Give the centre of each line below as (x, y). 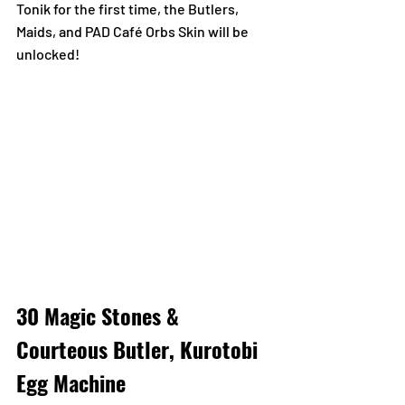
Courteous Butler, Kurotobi (140, 349)
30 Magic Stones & (100, 316)
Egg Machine (71, 383)
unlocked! (48, 53)
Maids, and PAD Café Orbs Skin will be (134, 31)
